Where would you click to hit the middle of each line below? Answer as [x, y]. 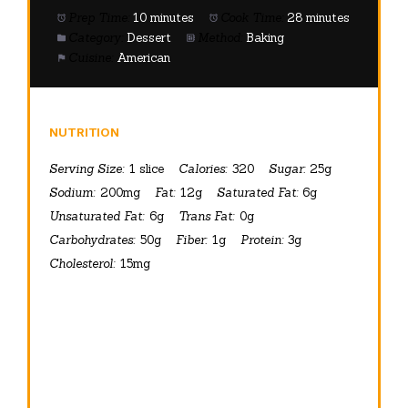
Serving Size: [87, 168]
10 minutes [164, 18]
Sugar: [286, 168]
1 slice [146, 168]
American [144, 58]
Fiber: [191, 240]
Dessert [149, 38]
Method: [220, 38]
